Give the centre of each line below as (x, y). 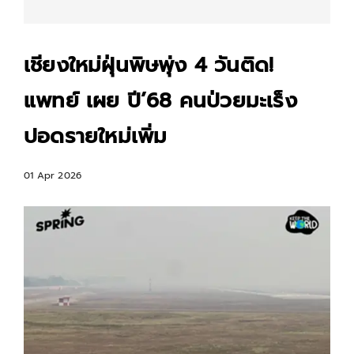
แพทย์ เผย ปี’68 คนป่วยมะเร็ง (160, 101)
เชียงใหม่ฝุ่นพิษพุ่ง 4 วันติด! (149, 65)
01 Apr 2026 (53, 175)
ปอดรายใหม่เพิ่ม (96, 136)
